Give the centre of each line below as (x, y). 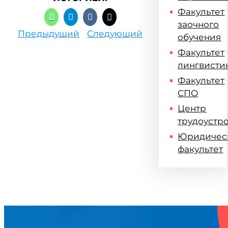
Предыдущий (49, 34)
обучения (199, 37)
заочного (198, 24)
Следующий (115, 34)
